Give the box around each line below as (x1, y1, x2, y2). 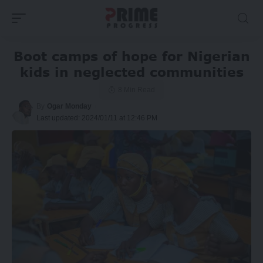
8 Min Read (117, 85, 155, 94)
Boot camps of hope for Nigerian (13, 48, 250, 64)
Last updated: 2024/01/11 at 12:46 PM (36, 113, 157, 122)
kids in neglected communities (19, 63, 244, 80)
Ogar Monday (47, 102, 92, 110)
